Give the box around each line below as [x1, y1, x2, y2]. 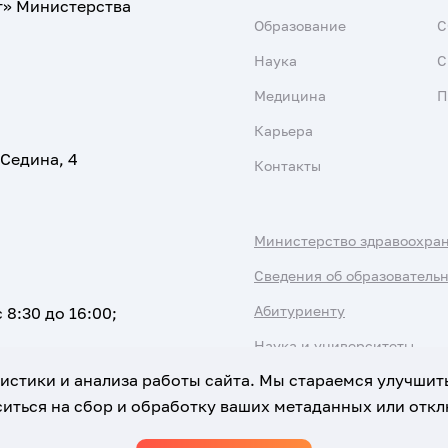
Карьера [254, 122, 313, 140]
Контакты [254, 157, 321, 175]
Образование [254, 17, 346, 35]
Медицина [254, 87, 326, 105]
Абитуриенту [254, 302, 345, 320]
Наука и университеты [254, 337, 414, 355]
